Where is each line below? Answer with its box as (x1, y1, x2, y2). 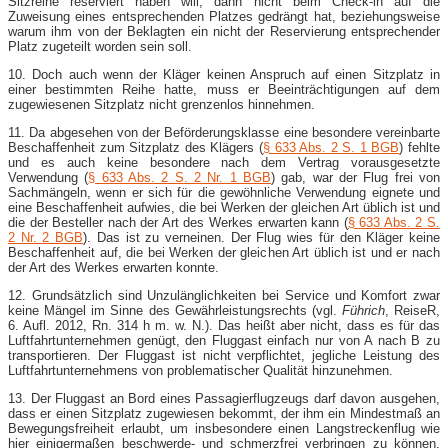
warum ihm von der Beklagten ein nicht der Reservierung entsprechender (8, 23, 440, 39)
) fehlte (399, 139, 441, 155)
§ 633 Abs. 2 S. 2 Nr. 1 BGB (88, 169, 272, 185)
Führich (341, 302, 385, 318)
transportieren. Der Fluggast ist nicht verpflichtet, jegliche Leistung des (8, 347, 440, 363)
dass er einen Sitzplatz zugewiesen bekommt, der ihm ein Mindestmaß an (8, 405, 440, 421)
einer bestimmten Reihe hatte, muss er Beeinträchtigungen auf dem (8, 81, 440, 97)
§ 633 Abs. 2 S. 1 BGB (262, 139, 400, 155)
